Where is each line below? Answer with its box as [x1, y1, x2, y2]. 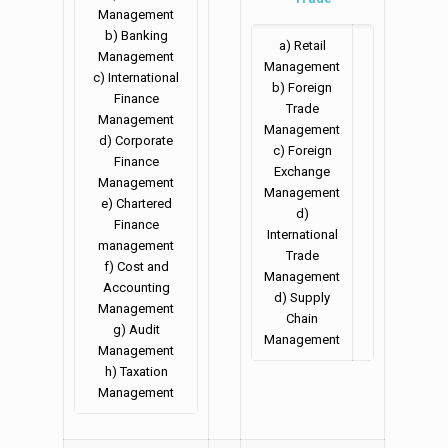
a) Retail [278, 38, 326, 54]
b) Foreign [272, 80, 332, 96]
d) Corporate [99, 133, 173, 149]
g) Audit [112, 322, 160, 338]
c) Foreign [272, 143, 332, 159]
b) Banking [104, 28, 168, 44]
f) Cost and [103, 259, 169, 275]
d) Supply [274, 290, 330, 306]
